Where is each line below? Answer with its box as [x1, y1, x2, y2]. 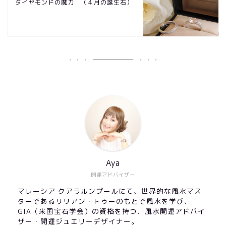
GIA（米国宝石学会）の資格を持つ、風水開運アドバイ [18, 206, 205, 216]
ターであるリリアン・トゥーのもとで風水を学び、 [18, 196, 192, 206]
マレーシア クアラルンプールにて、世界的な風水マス [18, 186, 202, 196]
